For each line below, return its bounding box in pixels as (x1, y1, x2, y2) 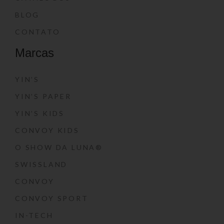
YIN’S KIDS (15, 109, 64, 117)
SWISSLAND (15, 160, 68, 168)
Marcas (15, 46, 54, 59)
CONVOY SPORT (15, 194, 88, 202)
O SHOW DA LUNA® (15, 143, 103, 151)
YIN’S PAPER (15, 92, 71, 100)
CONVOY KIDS (15, 126, 79, 134)
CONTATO (15, 27, 60, 36)
